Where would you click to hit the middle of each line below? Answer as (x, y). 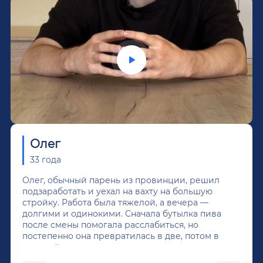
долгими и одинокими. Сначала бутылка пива (122, 213)
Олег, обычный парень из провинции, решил (121, 180)
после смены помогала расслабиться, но (110, 224)
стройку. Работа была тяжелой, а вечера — (115, 202)
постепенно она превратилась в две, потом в (121, 235)
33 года (45, 159)
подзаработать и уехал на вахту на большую (117, 191)
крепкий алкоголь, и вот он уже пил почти (115, 247)
